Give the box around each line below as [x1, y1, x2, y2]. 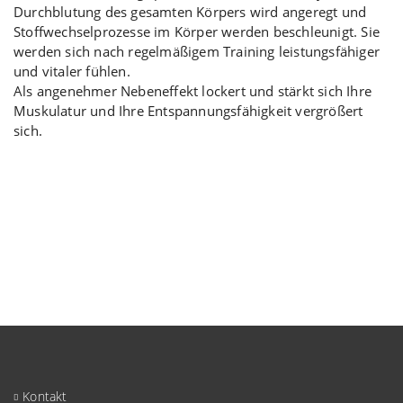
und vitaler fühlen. [13, 62, 130, 80]
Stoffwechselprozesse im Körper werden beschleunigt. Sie [13, 22, 381, 40]
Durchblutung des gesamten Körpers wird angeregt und [13, 3, 367, 21]
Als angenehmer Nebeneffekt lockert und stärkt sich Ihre [13, 82, 372, 100]
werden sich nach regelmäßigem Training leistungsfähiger [13, 42, 381, 60]
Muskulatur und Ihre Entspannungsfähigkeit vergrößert [13, 102, 363, 120]
